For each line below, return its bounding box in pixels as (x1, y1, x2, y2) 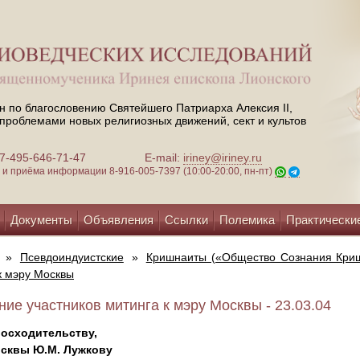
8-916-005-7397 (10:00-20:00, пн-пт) (109, 166, 275, 178)
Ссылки (165, 213, 208, 227)
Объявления (84, 213, 153, 227)
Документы (10, 213, 72, 227)
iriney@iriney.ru (183, 151, 262, 165)
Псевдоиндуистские (19, 251, 124, 264)
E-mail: (145, 151, 183, 165)
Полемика (219, 213, 275, 227)
